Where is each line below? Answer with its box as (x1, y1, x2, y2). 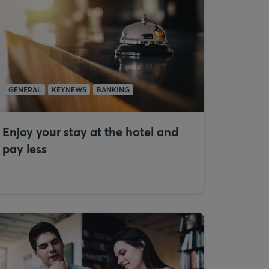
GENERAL (8, 85, 41, 94)
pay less (2, 141, 47, 157)
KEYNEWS (52, 85, 86, 94)
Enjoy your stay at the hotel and (2, 124, 178, 140)
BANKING (97, 85, 130, 94)
